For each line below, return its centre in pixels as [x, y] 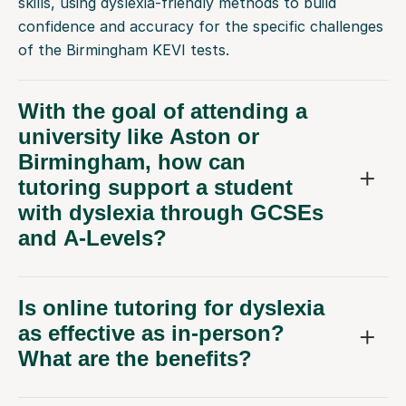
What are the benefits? [135, 359]
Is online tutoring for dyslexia [171, 308]
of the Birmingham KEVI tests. [124, 50]
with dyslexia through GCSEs [171, 213]
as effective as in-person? [151, 333]
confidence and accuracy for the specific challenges [201, 27]
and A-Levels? [92, 238]
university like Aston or [139, 137]
